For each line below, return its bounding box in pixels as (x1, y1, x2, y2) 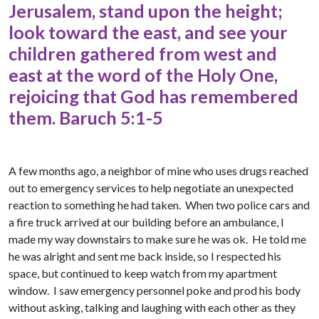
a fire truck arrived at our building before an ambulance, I (9, 215, 284, 229)
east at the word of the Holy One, (9, 64, 278, 86)
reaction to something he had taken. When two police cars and (9, 198, 310, 212)
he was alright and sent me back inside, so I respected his (9, 249, 281, 263)
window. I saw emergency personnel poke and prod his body (9, 283, 300, 298)
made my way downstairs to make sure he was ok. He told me (9, 232, 306, 246)
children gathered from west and (9, 43, 277, 65)
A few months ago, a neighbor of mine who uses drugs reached (9, 164, 308, 178)
